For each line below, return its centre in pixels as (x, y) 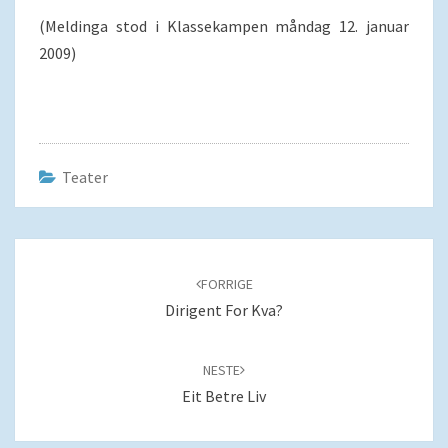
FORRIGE (226, 284)
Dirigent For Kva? (224, 310)
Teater (85, 177)
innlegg (49, 302)
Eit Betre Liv (224, 396)
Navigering (67, 250)
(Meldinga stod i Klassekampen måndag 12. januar (224, 26)
